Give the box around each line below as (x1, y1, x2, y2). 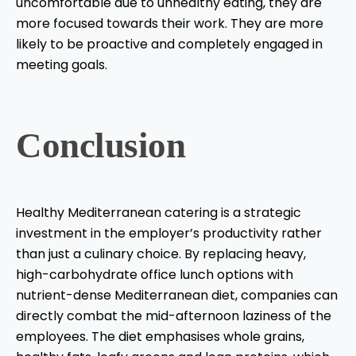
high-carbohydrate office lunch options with (16, 265, 293, 284)
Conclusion (16, 126, 185, 166)
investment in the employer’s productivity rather (16, 224, 322, 243)
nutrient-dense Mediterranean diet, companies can (16, 286, 338, 305)
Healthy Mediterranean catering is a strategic (16, 203, 301, 222)
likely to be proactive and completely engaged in (16, 35, 323, 54)
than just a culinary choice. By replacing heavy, (16, 245, 306, 264)
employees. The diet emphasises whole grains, (16, 327, 304, 346)
